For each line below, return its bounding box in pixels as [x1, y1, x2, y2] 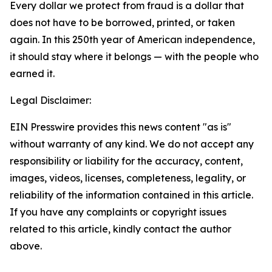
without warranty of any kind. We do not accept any [10, 138, 254, 150]
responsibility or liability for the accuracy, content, [10, 155, 243, 167]
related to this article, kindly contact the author [10, 223, 231, 235]
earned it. [10, 67, 55, 80]
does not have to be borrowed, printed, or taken [10, 16, 235, 29]
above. [10, 240, 42, 252]
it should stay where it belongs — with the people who [10, 50, 259, 63]
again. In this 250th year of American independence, [10, 33, 255, 46]
